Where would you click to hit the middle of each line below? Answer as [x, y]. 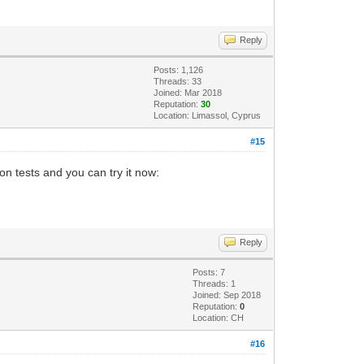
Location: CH [219, 317]
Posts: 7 [209, 272]
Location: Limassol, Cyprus [208, 115]
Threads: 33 [178, 81]
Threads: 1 [214, 283]
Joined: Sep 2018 [227, 295]
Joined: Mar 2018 [188, 92]
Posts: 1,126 [179, 69]
